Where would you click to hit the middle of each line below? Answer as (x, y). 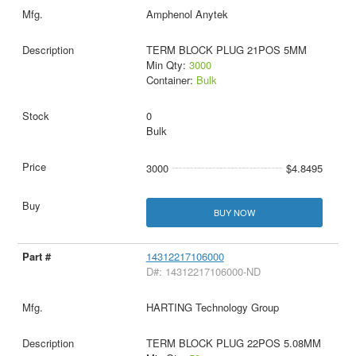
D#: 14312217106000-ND (203, 272)
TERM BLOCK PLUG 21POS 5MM (226, 49)
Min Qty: (167, 64)
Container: (171, 79)
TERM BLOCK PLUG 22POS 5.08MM (233, 343)
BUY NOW (234, 212)
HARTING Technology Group (212, 308)
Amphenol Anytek (187, 14)
